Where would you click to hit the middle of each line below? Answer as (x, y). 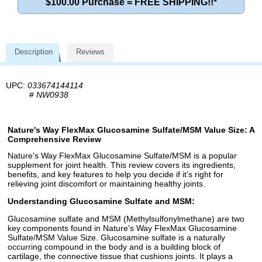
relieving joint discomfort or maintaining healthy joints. (106, 184)
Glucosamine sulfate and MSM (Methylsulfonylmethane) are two (126, 219)
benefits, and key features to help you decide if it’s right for (116, 175)
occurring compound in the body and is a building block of (114, 247)
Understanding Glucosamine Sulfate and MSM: (101, 201)
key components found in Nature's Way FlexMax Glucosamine (122, 228)
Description (34, 51)
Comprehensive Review (54, 139)
